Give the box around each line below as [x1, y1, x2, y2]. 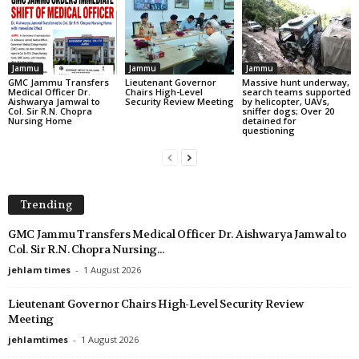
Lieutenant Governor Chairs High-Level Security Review [8, 296, 305, 311]
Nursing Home [8, 115, 72, 127]
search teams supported [241, 86, 351, 99]
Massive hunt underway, [241, 76, 349, 89]
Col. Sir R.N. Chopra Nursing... [8, 241, 164, 256]
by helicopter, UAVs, [241, 95, 329, 108]
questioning [241, 124, 295, 137]
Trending [20, 196, 72, 214]
